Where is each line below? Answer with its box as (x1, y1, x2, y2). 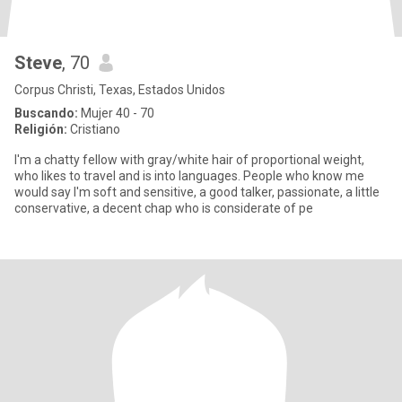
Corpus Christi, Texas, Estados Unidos (14, 83, 225, 97)
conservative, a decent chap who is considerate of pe (14, 201, 313, 215)
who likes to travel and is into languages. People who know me (14, 169, 243, 183)
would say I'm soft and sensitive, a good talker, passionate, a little (14, 185, 380, 199)
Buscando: (14, 106, 78, 120)
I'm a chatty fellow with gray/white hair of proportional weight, (14, 153, 364, 167)
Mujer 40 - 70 (78, 106, 154, 120)
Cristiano (67, 122, 120, 136)
